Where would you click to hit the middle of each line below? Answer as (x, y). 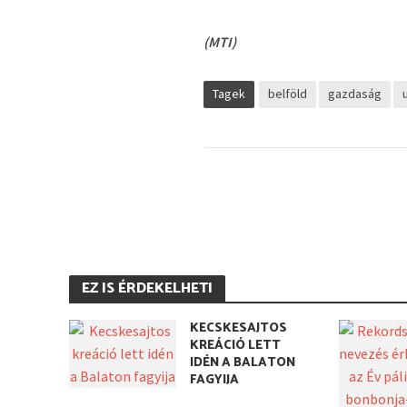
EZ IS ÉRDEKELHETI (147, 288)
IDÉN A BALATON (243, 363)
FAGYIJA (215, 380)
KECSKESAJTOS (239, 328)
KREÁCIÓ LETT (236, 346)
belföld (288, 94)
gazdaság (355, 94)
